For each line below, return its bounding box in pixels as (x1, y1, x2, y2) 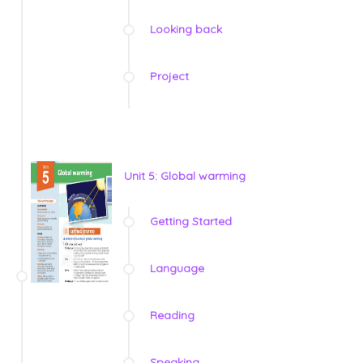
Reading (150, 308, 194, 323)
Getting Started (150, 214, 232, 229)
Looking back (150, 22, 222, 37)
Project (150, 69, 189, 84)
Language (150, 261, 204, 276)
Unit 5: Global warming (124, 169, 246, 184)
